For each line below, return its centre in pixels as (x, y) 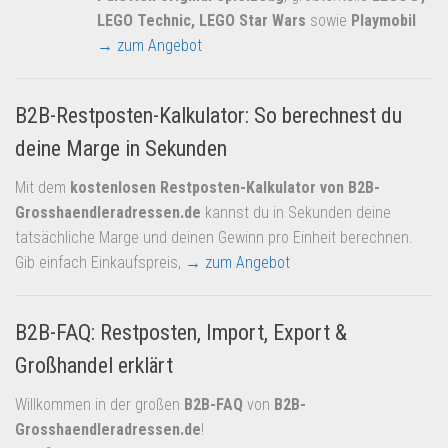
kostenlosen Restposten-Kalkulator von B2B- (225, 187)
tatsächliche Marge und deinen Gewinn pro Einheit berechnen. (214, 237)
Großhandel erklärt (94, 365)
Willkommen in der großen (99, 404)
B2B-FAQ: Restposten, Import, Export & (181, 332)
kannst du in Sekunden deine (296, 212)
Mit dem (42, 187)
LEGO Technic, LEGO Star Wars (201, 20)
